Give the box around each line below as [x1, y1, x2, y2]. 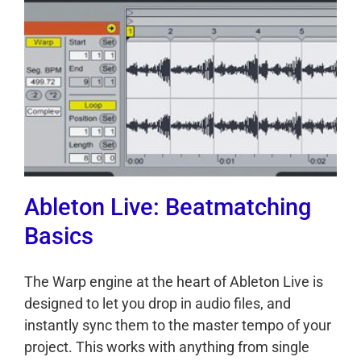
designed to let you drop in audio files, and [24, 294, 291, 312]
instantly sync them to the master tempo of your [24, 316, 331, 334]
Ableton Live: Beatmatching [24, 193, 311, 221]
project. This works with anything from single [24, 338, 309, 355]
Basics [24, 222, 93, 250]
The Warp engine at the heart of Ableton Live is [24, 272, 323, 290]
